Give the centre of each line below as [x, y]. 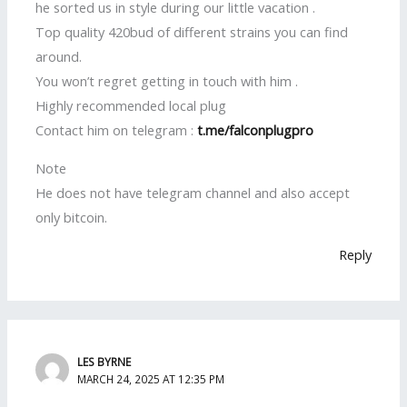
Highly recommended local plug [131, 105]
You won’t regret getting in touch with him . [167, 80]
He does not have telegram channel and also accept [193, 192]
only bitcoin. [72, 217]
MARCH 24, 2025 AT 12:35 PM [151, 378]
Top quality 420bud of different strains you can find [192, 31]
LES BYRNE [104, 361]
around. [59, 56]
